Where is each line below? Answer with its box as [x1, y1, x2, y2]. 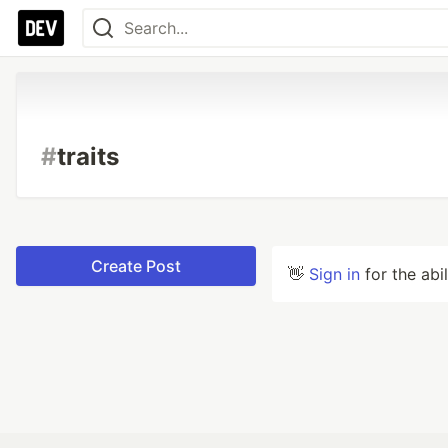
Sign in [309, 264, 360, 284]
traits [57, 142, 119, 171]
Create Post [91, 256, 181, 276]
